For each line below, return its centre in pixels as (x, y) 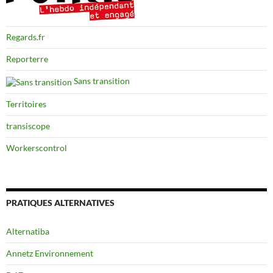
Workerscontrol (37, 147)
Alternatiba (28, 231)
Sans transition (101, 81)
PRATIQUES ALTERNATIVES (60, 202)
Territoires (26, 104)
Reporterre (27, 59)
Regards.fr (26, 37)
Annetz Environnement (50, 253)
